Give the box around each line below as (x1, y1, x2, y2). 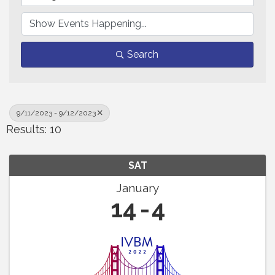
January (116, 181, 159, 195)
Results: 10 (6, 123, 61, 136)
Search (127, 48, 158, 61)
